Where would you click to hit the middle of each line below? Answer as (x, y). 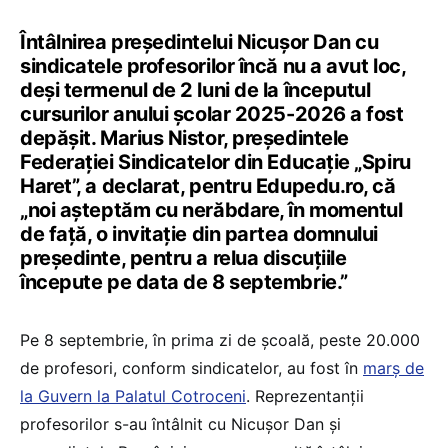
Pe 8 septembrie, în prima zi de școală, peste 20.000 (220, 339)
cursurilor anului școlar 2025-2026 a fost (212, 113)
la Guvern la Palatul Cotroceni (133, 395)
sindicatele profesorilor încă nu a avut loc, (213, 65)
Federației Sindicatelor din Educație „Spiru (215, 161)
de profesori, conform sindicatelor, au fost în (191, 367)
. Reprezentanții (305, 395)
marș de (393, 367)
